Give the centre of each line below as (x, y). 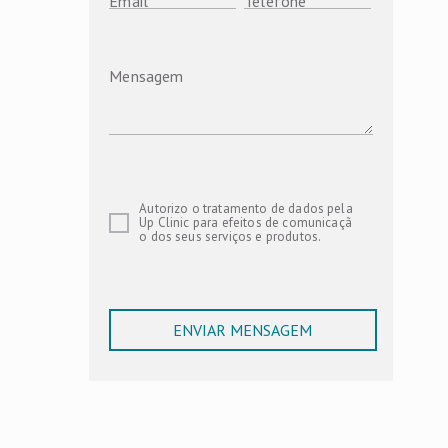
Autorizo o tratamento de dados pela (246, 208)
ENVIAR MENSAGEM (243, 330)
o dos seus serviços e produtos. (230, 236)
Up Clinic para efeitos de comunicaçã (245, 222)
